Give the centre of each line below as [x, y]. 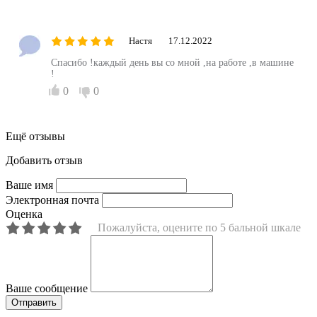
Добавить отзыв [44, 160]
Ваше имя [29, 185]
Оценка [24, 214]
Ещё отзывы [35, 136]
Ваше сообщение [47, 288]
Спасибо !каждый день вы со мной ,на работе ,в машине [172, 62]
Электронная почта [52, 200]
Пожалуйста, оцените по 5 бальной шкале [199, 227]
